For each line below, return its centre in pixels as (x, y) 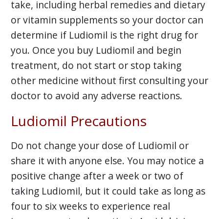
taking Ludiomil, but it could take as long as (108, 191)
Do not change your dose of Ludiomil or (99, 146)
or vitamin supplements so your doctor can (107, 20)
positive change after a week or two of (97, 176)
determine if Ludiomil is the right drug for (104, 35)
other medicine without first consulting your (109, 81)
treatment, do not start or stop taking (96, 66)
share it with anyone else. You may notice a (107, 161)
